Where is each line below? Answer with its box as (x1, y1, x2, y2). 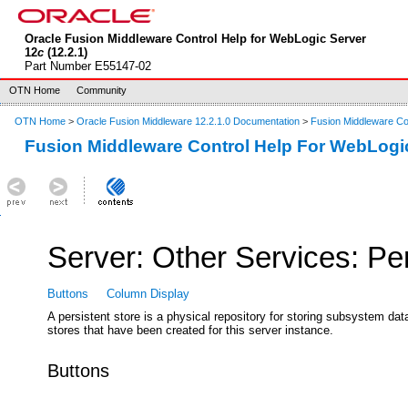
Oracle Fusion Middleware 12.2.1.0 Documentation (76, 116, 302, 127)
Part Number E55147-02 (24, 58, 151, 73)
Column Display (107, 287, 190, 301)
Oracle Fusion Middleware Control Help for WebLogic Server (24, 31, 366, 46)
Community (76, 85, 127, 96)
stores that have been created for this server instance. (47, 322, 334, 337)
